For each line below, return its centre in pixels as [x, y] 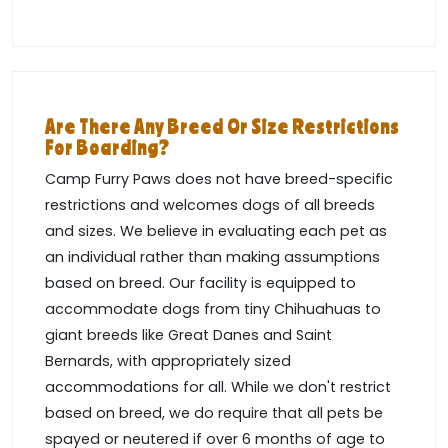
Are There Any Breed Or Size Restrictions [222, 127]
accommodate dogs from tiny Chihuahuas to [213, 309]
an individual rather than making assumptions [212, 257]
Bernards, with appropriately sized [168, 361]
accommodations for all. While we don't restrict [218, 387]
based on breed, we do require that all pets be [214, 413]
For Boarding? [107, 148]
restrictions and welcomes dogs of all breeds [210, 205]
